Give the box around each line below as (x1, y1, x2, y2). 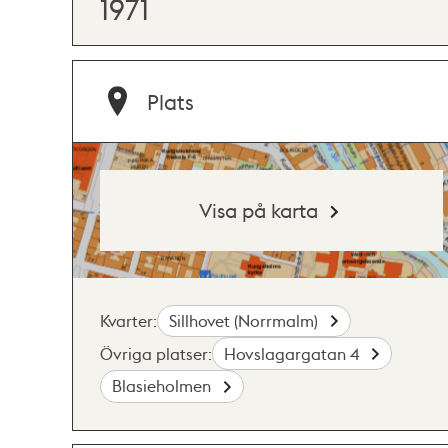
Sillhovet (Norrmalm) (169, 309, 323, 331)
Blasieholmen (112, 375, 216, 397)
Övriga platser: (100, 342, 212, 364)
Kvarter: (100, 309, 157, 331)
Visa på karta (199, 196, 319, 223)
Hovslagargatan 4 (224, 342, 364, 364)
